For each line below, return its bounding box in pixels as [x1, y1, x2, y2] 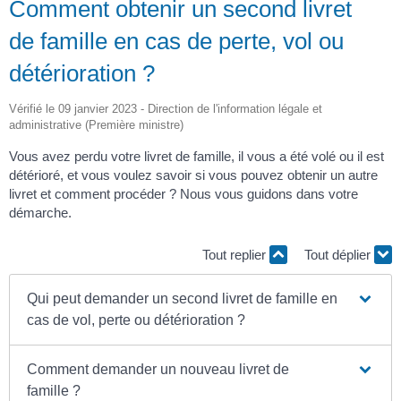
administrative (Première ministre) [9, 117, 183, 132]
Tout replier [202, 247, 269, 263]
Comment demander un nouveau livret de [27, 361, 290, 377]
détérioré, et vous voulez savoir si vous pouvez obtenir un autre [9, 166, 378, 183]
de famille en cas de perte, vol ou [9, 27, 344, 55]
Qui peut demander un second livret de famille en [27, 290, 338, 306]
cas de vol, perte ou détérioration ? [27, 311, 246, 328]
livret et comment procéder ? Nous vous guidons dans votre [9, 185, 358, 201]
